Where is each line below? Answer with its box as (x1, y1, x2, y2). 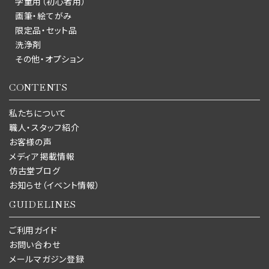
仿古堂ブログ (9, 165, 61, 177)
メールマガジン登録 (9, 253, 85, 265)
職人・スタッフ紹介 (9, 121, 80, 133)
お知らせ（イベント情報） (9, 179, 100, 191)
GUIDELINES (9, 198, 76, 211)
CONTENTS (9, 80, 68, 94)
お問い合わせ (9, 238, 61, 250)
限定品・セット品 (15, 24, 77, 36)
